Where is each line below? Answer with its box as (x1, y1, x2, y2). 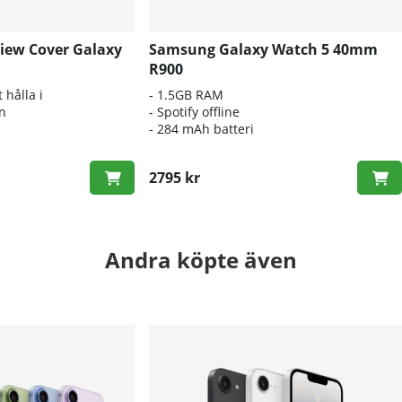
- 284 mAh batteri (148, 119, 254, 137)
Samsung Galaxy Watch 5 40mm (148, 39, 378, 59)
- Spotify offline (148, 102, 240, 120)
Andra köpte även (105, 244, 297, 275)
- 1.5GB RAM (148, 85, 223, 103)
